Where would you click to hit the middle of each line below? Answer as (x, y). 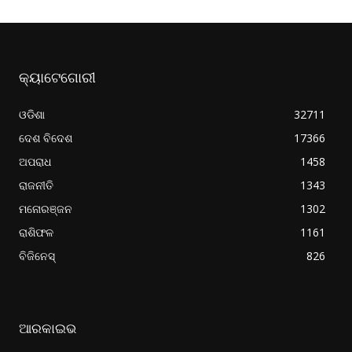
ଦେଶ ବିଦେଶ (46, 138)
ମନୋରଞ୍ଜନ (46, 209)
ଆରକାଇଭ (48, 329)
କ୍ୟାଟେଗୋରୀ (57, 78)
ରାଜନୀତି (36, 185)
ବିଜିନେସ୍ (37, 256)
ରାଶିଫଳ (36, 233)
